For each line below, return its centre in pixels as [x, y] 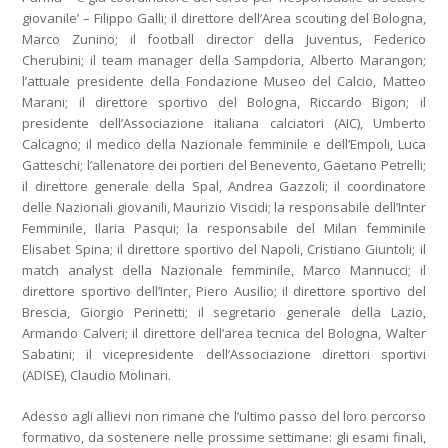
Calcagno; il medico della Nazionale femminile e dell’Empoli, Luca [224, 143]
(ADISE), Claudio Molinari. [98, 374]
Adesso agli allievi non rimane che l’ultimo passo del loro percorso [224, 415]
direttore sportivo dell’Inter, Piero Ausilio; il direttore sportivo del [224, 290]
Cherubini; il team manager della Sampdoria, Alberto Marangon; [224, 59]
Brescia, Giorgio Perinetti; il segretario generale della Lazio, [224, 311]
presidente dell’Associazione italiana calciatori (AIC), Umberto [224, 122]
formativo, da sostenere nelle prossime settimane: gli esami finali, [224, 436]
